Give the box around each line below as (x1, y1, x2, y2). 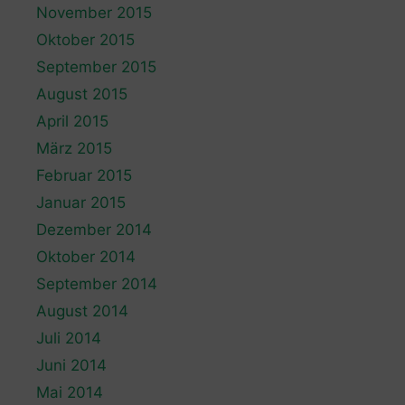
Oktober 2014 (36, 247, 136, 266)
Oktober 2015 (36, 30, 135, 49)
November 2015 (36, 3, 152, 22)
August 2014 (36, 301, 128, 320)
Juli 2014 (36, 328, 101, 347)
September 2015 (36, 57, 156, 76)
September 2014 (36, 274, 157, 293)
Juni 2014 (36, 355, 107, 374)
